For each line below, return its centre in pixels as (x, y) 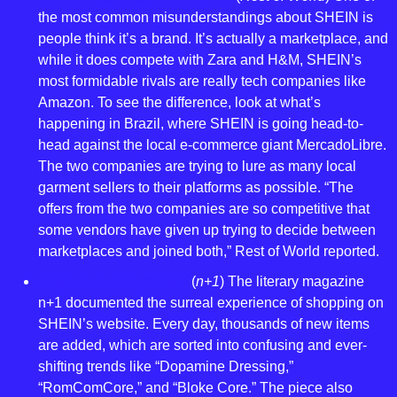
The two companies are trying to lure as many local (197, 167)
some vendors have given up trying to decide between (206, 230)
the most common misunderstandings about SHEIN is (205, 18)
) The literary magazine (292, 282)
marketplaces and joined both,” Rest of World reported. (208, 252)
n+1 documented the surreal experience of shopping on (210, 303)
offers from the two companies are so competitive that (203, 209)
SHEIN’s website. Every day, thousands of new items (203, 324)
